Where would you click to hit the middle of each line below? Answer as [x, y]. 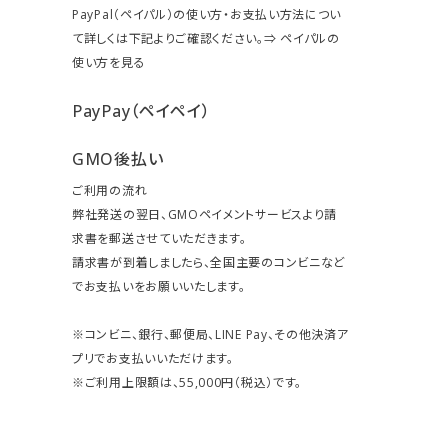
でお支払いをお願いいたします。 [159, 287]
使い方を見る [109, 63]
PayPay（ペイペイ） [141, 111]
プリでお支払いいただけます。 [153, 359]
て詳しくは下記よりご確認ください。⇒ [176, 39]
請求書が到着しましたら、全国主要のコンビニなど [209, 263]
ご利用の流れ [110, 191]
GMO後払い [118, 159]
